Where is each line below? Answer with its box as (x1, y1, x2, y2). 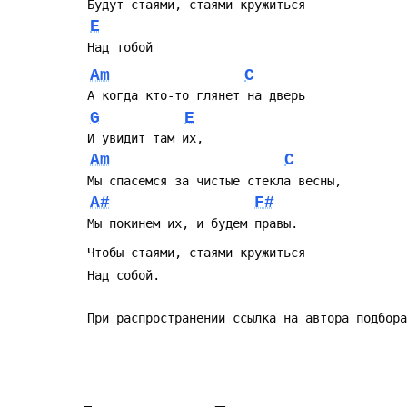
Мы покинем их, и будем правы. (87, 215, 298, 231)
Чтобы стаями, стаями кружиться (87, 245, 305, 261)
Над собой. (87, 267, 160, 283)
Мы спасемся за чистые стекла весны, (87, 173, 342, 188)
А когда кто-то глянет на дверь (87, 88, 305, 104)
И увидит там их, (87, 131, 203, 146)
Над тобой (87, 39, 153, 55)
